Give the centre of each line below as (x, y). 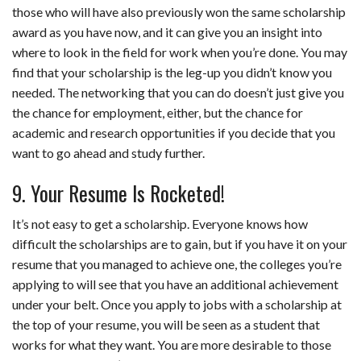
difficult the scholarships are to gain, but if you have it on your (180, 244)
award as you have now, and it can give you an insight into (167, 32)
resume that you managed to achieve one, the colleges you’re (177, 264)
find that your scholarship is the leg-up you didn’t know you (172, 73)
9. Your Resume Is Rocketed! (118, 193)
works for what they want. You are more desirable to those (172, 345)
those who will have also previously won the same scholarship (179, 12)
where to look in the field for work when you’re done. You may (180, 52)
